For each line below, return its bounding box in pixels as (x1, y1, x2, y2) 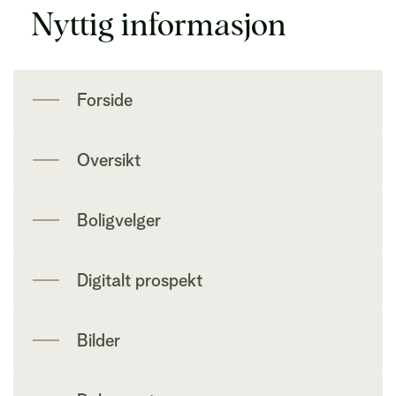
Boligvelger (77, 209, 161, 231)
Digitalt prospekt (77, 270, 202, 291)
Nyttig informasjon (31, 4, 286, 43)
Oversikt (77, 149, 141, 171)
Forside (77, 89, 133, 110)
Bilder (77, 330, 120, 351)
